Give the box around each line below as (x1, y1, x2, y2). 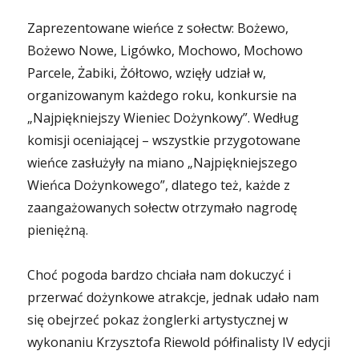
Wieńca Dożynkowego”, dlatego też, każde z (27, 176, 291, 194)
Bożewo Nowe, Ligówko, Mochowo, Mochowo (27, 42, 304, 59)
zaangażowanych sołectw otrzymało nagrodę (27, 199, 298, 216)
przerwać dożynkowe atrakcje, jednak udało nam (27, 288, 320, 306)
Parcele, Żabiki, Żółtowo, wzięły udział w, (27, 64, 267, 82)
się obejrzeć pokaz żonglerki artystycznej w (27, 311, 288, 329)
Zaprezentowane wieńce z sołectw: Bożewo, (27, 19, 289, 37)
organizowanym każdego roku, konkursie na (27, 87, 297, 104)
